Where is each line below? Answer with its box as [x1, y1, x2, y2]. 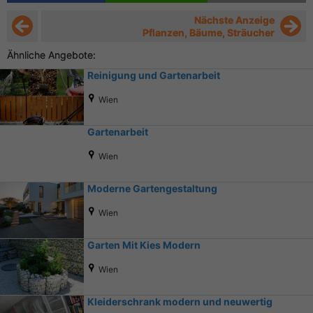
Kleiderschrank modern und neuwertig [87, 295, 272, 307]
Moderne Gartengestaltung [87, 182, 217, 194]
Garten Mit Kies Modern [87, 238, 201, 251]
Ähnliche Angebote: [7, 48, 96, 61]
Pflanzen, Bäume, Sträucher [143, 26, 275, 38]
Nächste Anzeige [194, 13, 275, 26]
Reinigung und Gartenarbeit [87, 68, 220, 81]
